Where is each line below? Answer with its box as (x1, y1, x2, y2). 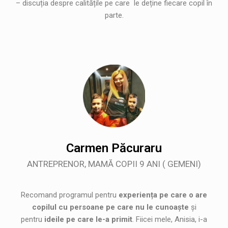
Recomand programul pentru (21, 190, 119, 199)
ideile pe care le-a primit (42, 214, 132, 224)
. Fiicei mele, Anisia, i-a (132, 214, 207, 224)
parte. (104, 11, 124, 20)
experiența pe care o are (119, 190, 207, 199)
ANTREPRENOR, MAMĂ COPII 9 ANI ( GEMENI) (27, 158, 201, 169)
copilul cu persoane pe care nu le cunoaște (32, 202, 189, 212)
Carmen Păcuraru (66, 140, 162, 155)
